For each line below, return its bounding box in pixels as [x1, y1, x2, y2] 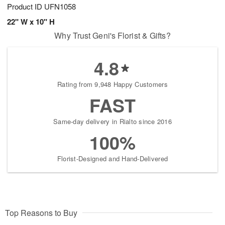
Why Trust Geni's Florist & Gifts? [54, 30, 171, 42]
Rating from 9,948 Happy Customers [57, 79, 168, 89]
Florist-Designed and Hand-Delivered [57, 154, 168, 164]
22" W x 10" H [7, 16, 55, 28]
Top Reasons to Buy [5, 207, 77, 219]
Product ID [7, 1, 44, 12]
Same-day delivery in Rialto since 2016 [53, 117, 172, 127]
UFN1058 [44, 1, 76, 12]
